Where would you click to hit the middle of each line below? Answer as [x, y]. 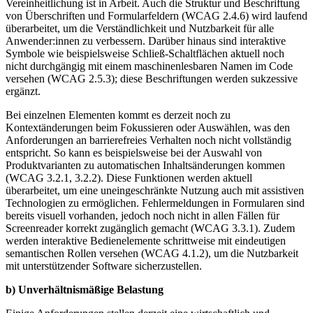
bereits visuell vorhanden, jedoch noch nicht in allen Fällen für [143, 216]
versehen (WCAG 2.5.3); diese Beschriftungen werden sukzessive [152, 79]
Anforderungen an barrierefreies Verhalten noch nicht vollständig [148, 140]
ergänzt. [23, 92]
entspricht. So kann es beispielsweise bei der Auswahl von [134, 153]
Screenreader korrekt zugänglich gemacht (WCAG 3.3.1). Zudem [150, 228]
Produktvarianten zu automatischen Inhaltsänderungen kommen [145, 166]
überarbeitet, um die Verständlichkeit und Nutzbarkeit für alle [140, 29]
